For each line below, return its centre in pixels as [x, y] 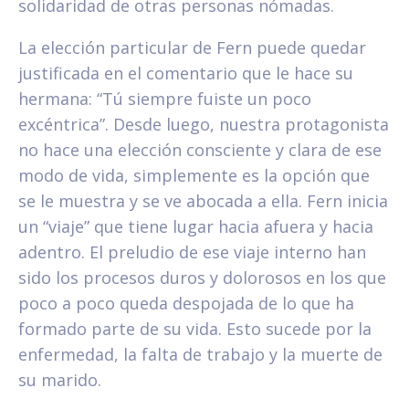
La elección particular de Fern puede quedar [192, 48]
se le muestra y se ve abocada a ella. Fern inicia [203, 201]
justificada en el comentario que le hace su [186, 73]
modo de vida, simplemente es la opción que [194, 176]
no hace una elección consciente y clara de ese [200, 150]
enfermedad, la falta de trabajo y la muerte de [200, 355]
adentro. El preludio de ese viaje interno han [192, 252]
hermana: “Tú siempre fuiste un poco [165, 99]
